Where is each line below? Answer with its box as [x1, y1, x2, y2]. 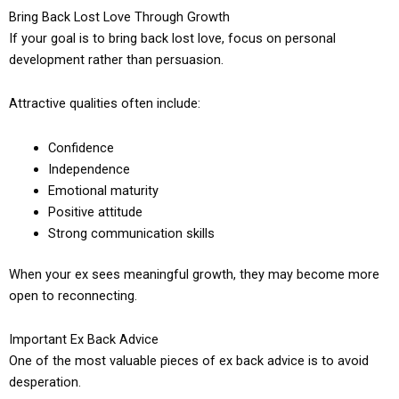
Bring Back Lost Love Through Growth [9, 8, 230, 25]
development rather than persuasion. [9, 51, 224, 68]
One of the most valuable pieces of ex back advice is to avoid [9, 353, 369, 370]
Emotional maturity [47, 182, 159, 199]
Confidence [47, 139, 114, 156]
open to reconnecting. [9, 287, 137, 304]
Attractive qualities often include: [9, 95, 200, 112]
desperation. [9, 374, 81, 391]
